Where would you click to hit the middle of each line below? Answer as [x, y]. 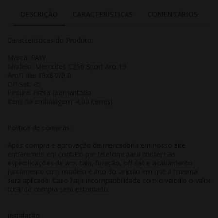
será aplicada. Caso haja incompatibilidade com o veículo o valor [109, 181]
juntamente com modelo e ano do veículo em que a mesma [102, 172]
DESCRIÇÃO [39, 14]
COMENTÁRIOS [173, 14]
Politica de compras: [39, 128]
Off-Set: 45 [24, 84]
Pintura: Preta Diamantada [49, 93]
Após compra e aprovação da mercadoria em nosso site [96, 145]
